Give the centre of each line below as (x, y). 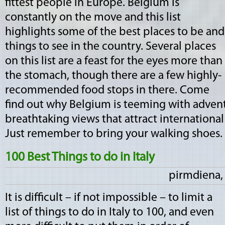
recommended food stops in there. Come (107, 90)
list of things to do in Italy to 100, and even (109, 212)
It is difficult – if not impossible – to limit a (109, 198)
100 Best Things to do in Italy (80, 157)
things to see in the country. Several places (110, 47)
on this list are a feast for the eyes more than (114, 61)
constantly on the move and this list (93, 18)
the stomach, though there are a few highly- (113, 76)
